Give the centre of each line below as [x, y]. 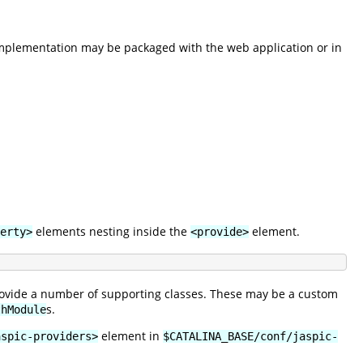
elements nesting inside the [111, 231]
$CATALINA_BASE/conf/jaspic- [250, 336]
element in [130, 335]
